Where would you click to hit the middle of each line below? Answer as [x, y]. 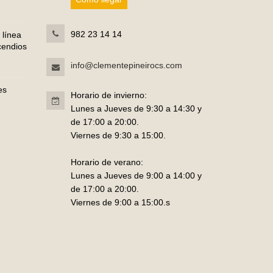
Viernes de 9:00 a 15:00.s [120, 202]
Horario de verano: [107, 162]
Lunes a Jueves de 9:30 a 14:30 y [136, 108]
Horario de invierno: [109, 95]
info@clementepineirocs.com [126, 66]
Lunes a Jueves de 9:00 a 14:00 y [136, 175]
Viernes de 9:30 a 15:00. [118, 135]
